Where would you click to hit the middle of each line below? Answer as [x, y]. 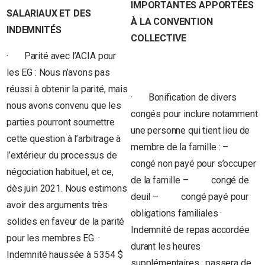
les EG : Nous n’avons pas [58, 72]
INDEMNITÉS [34, 30]
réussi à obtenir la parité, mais [67, 89]
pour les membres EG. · [60, 238]
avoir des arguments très [57, 205]
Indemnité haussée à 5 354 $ [65, 254]
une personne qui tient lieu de [190, 130]
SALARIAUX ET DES [49, 13]
